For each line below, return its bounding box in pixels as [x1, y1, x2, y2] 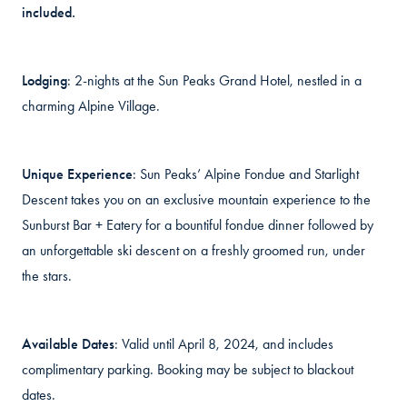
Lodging [22, 72, 67, 89]
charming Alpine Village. [22, 97, 160, 114]
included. [22, 4, 79, 21]
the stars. [22, 267, 72, 284]
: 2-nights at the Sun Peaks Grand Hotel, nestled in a [67, 72, 362, 89]
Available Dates [22, 335, 114, 352]
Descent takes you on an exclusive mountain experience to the [22, 191, 371, 208]
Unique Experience [22, 165, 133, 183]
